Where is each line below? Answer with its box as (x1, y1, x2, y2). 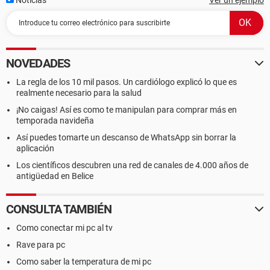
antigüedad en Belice (16, 171, 93, 181)
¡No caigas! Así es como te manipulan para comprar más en (16, 105, 237, 115)
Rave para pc (16, 240, 65, 250)
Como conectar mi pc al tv (16, 223, 113, 233)
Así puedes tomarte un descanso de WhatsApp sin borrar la (16, 133, 236, 142)
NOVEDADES (6, 56, 70, 71)
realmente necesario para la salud (16, 88, 142, 98)
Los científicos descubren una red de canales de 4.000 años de (16, 160, 248, 170)
